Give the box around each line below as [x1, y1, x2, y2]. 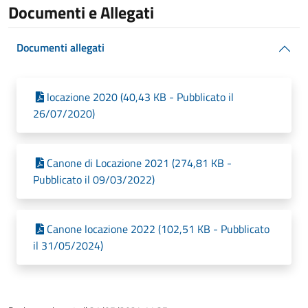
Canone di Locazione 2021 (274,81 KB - [47, 155, 232, 171]
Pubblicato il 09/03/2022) [33, 171, 155, 188]
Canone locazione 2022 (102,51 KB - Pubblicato [47, 221, 269, 237]
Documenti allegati [16, 39, 104, 56]
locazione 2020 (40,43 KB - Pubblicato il [47, 89, 234, 105]
